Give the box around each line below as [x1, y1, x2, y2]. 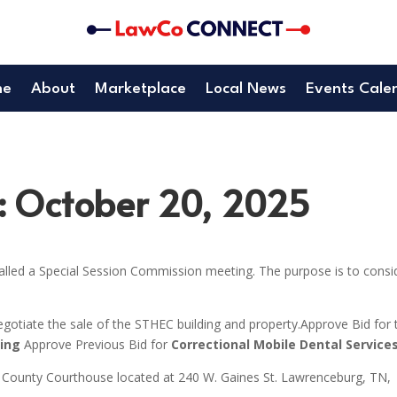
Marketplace [94, 82, 186, 97]
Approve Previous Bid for [20, 335, 172, 353]
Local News [205, 82, 286, 97]
